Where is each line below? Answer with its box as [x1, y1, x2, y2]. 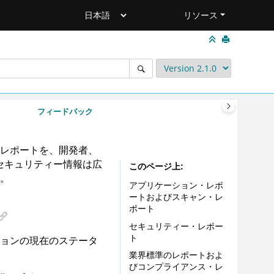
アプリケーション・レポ [128, 180, 223, 190]
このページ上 [128, 161, 180, 171]
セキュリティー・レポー [128, 221, 223, 231]
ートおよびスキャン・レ [128, 191, 223, 202]
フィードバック [37, 106, 93, 117]
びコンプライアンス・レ [128, 262, 223, 272]
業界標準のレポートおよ [128, 250, 223, 261]
